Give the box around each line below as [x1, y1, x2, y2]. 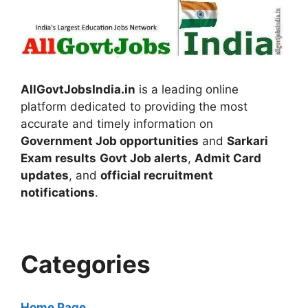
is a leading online [135, 82, 239, 97]
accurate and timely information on [21, 117, 213, 131]
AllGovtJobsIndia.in [21, 82, 135, 97]
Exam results [21, 151, 96, 166]
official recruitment [100, 168, 213, 183]
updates [21, 168, 69, 183]
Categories [21, 250, 151, 279]
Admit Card [195, 151, 261, 166]
